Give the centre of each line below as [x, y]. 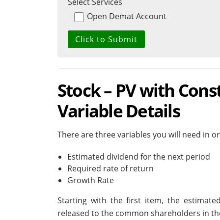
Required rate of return [110, 169]
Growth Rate [91, 180]
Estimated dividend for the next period [139, 157]
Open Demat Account [127, 16]
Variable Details [119, 111]
